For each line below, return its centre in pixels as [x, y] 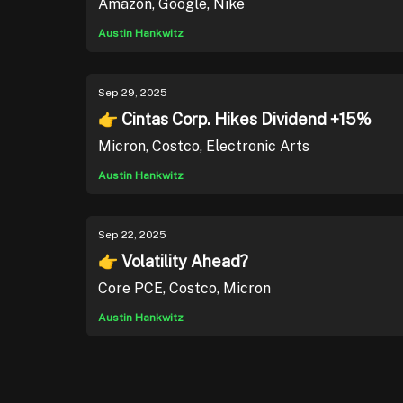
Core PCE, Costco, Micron [184, 288]
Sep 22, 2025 [132, 235]
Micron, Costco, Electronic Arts [204, 146]
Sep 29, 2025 [133, 93]
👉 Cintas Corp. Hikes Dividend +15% [235, 119]
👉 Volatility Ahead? [173, 261]
